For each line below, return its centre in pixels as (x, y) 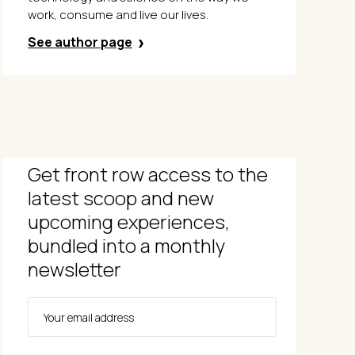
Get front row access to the (148, 174)
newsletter (74, 269)
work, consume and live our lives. (118, 15)
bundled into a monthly (126, 245)
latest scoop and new (121, 198)
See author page (80, 42)
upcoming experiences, (129, 221)
